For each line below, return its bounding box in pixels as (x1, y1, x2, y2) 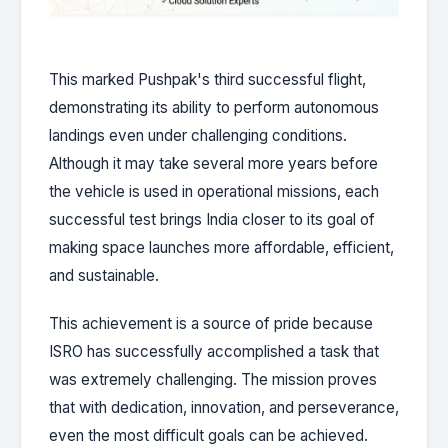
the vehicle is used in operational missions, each (49, 181, 379, 201)
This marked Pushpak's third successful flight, (49, 69, 366, 89)
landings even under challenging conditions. (49, 125, 347, 145)
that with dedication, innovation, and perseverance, (49, 397, 399, 417)
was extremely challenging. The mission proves (49, 369, 377, 389)
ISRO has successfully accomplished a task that (49, 341, 379, 361)
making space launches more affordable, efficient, (49, 237, 394, 257)
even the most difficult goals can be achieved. (49, 425, 368, 445)
